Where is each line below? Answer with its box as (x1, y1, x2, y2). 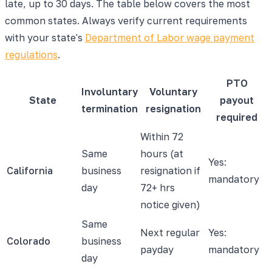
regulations (5, 48, 58, 61)
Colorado (7, 234, 50, 247)
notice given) (140, 198, 200, 211)
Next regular (140, 226, 200, 239)
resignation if (140, 164, 200, 177)
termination (81, 102, 138, 115)
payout (220, 93, 254, 106)
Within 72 (140, 130, 183, 143)
